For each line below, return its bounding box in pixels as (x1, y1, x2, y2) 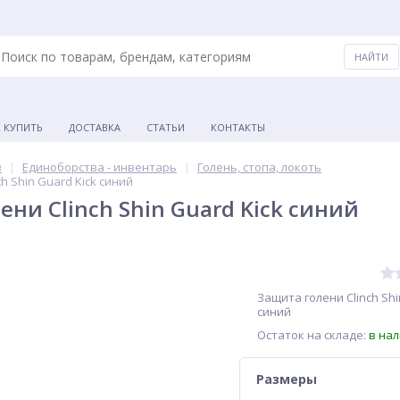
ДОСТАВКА (69, 121, 121, 134)
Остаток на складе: (257, 327, 369, 343)
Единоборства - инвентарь (22, 159, 177, 175)
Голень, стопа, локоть (197, 159, 321, 175)
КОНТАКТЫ (211, 121, 265, 134)
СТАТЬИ (146, 121, 185, 134)
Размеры (256, 371, 317, 387)
